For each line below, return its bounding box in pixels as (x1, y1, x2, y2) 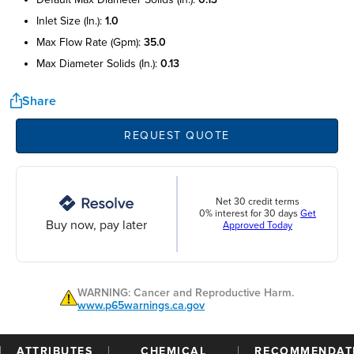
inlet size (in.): (36, 13, 105, 28)
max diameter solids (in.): (36, 56, 160, 70)
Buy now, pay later (46, 217, 147, 233)
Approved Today (223, 220, 292, 232)
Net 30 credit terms (216, 196, 299, 209)
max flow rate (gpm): (36, 35, 144, 49)
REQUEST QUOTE (123, 129, 230, 143)
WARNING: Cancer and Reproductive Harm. (77, 285, 294, 299)
